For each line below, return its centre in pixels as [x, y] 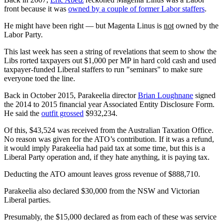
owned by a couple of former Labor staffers [136, 8]
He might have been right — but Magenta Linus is [84, 25]
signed [204, 95]
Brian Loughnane [166, 95]
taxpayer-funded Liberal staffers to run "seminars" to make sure [103, 69]
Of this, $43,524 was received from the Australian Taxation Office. [109, 130]
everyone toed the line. [40, 78]
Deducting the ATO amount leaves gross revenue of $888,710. [102, 174]
